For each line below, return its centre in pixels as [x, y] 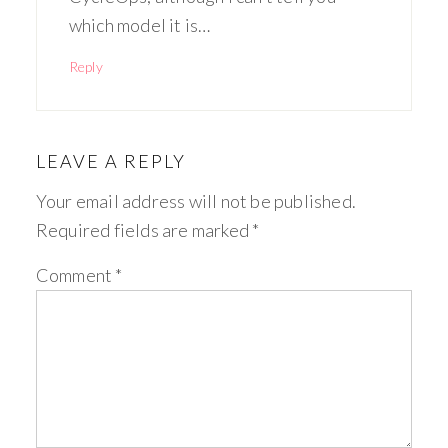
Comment [75, 275]
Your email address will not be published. [196, 201]
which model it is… [139, 25]
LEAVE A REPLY [110, 161]
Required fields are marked [144, 230]
